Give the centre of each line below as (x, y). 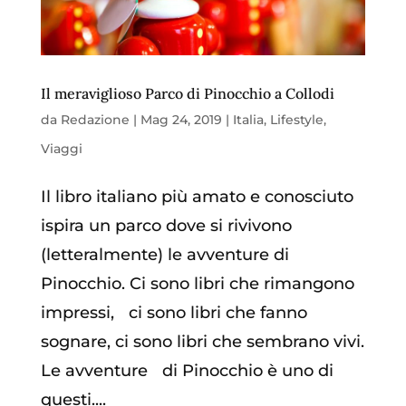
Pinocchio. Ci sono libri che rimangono (197, 284)
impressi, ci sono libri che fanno (174, 313)
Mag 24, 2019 (181, 120)
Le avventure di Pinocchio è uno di (187, 371)
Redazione (95, 120)
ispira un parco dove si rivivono (166, 226)
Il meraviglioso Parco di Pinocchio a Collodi (187, 94)
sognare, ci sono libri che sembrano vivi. (202, 342)
